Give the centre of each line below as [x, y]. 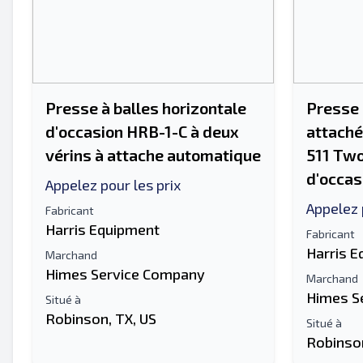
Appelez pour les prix [113, 185]
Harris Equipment [102, 229]
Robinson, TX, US [101, 318]
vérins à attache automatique [153, 155]
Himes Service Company [125, 274]
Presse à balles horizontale [146, 108]
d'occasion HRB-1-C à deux [142, 131]
